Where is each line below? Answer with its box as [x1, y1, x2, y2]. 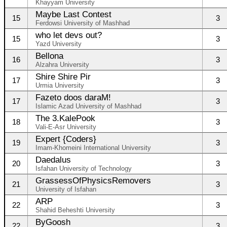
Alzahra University [35, 61, 89, 68]
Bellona [35, 51, 63, 60]
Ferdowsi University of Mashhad [35, 19, 130, 27]
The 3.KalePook [35, 113, 95, 123]
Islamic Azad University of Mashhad [35, 102, 141, 110]
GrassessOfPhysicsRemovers [35, 176, 151, 185]
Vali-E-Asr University [35, 123, 96, 131]
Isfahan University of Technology [35, 165, 132, 172]
